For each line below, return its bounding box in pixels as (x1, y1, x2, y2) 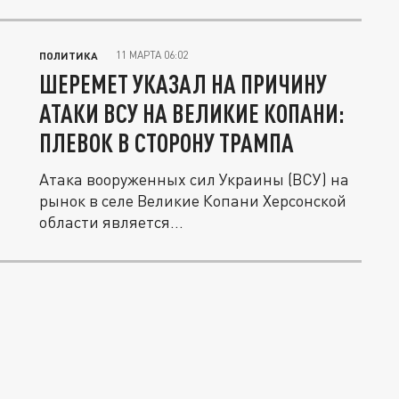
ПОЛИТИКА (39, 49, 98, 61)
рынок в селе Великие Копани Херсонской (39, 191, 346, 210)
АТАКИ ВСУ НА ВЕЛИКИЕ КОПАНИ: (39, 98, 345, 128)
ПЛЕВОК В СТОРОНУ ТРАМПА (39, 127, 294, 158)
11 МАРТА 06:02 (116, 48, 188, 61)
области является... (39, 212, 183, 232)
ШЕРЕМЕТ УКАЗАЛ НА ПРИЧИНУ (39, 69, 327, 99)
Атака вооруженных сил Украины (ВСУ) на (39, 169, 349, 189)
